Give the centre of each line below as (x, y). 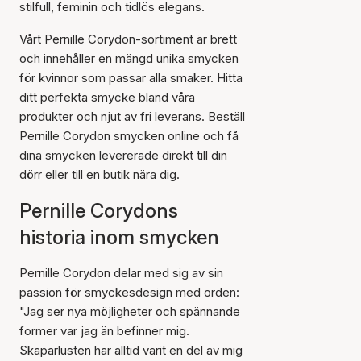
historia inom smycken (119, 237)
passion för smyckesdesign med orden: (129, 292)
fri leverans (171, 116)
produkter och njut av (80, 116)
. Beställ (223, 116)
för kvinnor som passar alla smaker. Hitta (131, 78)
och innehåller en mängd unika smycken (129, 58)
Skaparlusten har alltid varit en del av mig (131, 350)
